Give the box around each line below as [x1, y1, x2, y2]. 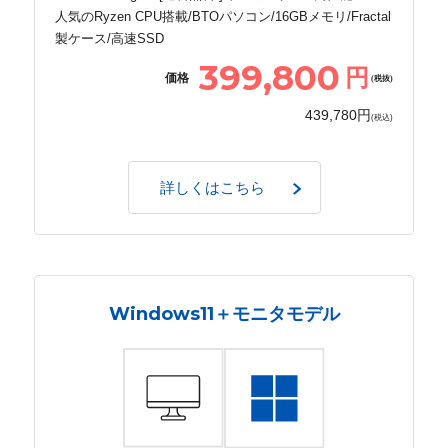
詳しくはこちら [160, 179, 266, 196]
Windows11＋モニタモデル [108, 302, 340, 325]
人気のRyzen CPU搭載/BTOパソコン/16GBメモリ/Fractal [55, 8, 391, 24]
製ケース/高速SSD [55, 30, 164, 46]
